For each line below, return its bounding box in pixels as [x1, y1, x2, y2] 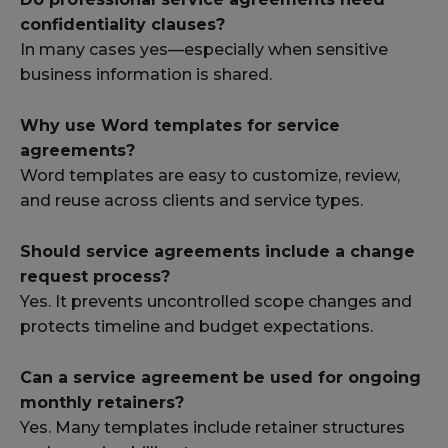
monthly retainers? [20, 393, 184, 413]
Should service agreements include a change [20, 242, 415, 262]
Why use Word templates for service [20, 116, 340, 136]
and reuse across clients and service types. [20, 191, 363, 211]
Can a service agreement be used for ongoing [20, 368, 421, 388]
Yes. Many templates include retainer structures [20, 418, 405, 438]
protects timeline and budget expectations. [20, 317, 373, 337]
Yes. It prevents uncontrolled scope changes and [20, 292, 412, 312]
